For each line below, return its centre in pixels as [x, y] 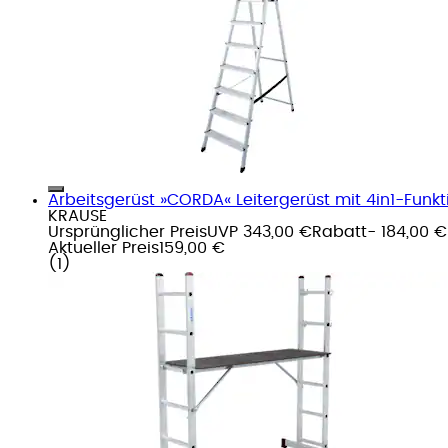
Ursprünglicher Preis [127, 231]
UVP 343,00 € [259, 231]
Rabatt [339, 231]
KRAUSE [77, 215]
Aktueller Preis [103, 247]
